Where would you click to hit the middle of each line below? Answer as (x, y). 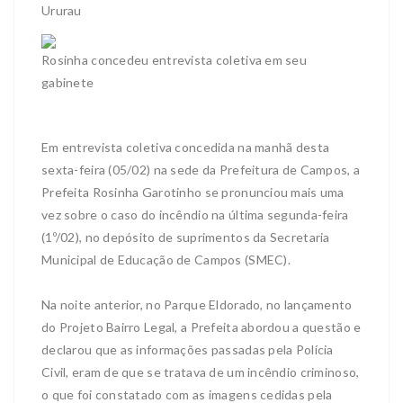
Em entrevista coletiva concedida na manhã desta (186, 148)
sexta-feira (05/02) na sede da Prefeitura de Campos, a (201, 170)
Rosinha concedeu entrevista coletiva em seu (175, 60)
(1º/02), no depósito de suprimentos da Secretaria (186, 237)
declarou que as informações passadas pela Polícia (188, 350)
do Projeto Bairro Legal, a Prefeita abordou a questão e (201, 327)
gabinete (68, 83)
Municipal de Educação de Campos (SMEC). (166, 260)
